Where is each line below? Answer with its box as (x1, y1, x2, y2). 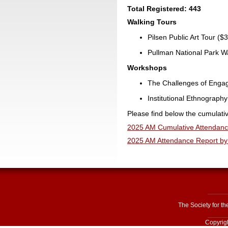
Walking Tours (127, 18, 177, 26)
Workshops (127, 64, 167, 72)
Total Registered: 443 (127, 4, 201, 13)
